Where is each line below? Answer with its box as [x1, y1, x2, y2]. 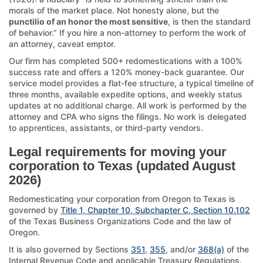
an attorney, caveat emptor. [9, 38, 116, 49]
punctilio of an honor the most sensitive [9, 16, 168, 26]
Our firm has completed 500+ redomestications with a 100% [9, 55, 242, 66]
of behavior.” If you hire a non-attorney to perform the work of [9, 27, 246, 38]
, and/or [166, 244, 198, 254]
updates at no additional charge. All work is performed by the [9, 100, 247, 110]
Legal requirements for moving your [9, 144, 227, 159]
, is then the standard [168, 16, 251, 26]
